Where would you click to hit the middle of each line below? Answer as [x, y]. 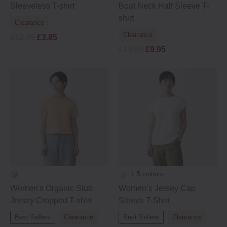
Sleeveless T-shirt [42, 6]
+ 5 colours [147, 174]
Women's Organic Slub [51, 188]
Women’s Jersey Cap [157, 188]
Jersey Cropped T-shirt [51, 200]
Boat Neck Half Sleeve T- [164, 6]
